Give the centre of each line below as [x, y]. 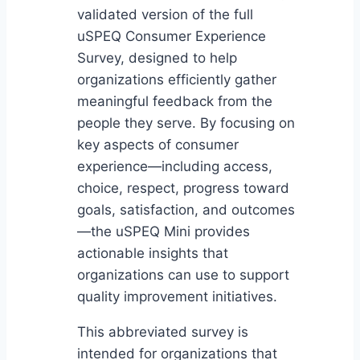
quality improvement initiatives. [177, 297]
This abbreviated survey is [163, 332]
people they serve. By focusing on [186, 123]
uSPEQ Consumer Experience [172, 37]
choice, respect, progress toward [183, 188]
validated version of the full [165, 15]
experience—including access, [175, 167]
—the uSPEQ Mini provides [164, 232]
